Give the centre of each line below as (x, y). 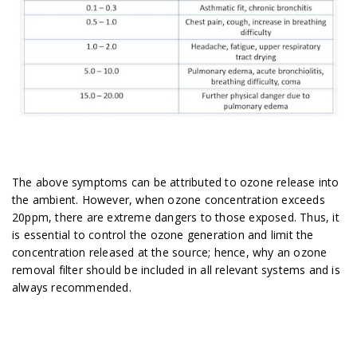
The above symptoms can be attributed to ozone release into (176, 182)
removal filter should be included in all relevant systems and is (176, 270)
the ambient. (47, 200)
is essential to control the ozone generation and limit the (163, 235)
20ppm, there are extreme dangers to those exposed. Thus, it (176, 218)
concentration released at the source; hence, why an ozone (170, 253)
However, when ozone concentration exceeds (203, 200)
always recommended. (72, 288)
